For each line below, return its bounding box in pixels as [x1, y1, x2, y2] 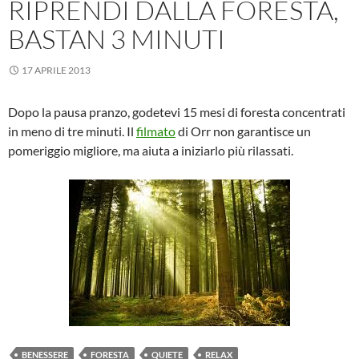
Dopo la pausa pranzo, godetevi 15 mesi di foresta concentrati [8, 104, 345, 120]
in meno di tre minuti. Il [8, 123, 136, 139]
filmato [136, 123, 175, 139]
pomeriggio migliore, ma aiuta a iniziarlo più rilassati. [8, 143, 293, 159]
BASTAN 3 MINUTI [8, 22, 225, 56]
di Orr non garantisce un [175, 123, 311, 139]
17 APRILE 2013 [22, 64, 91, 77]
